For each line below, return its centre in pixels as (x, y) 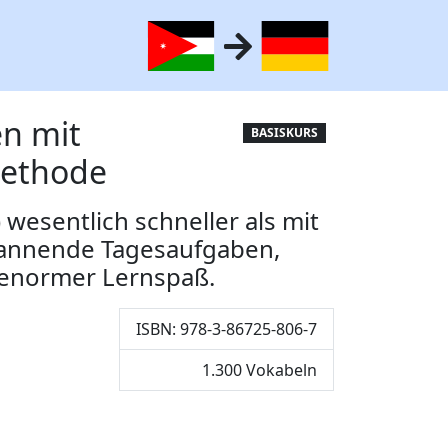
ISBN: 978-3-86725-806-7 (226, 329)
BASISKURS (285, 133)
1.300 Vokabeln (259, 370)
